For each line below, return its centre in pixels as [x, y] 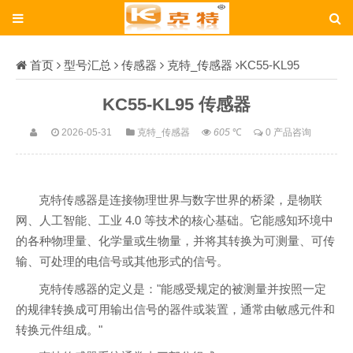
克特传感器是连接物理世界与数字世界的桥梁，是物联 [181, 200]
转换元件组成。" [59, 330]
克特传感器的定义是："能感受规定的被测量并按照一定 [183, 289]
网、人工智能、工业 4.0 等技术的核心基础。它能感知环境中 [175, 220]
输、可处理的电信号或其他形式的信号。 [122, 261]
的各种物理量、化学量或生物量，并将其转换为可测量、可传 [175, 241]
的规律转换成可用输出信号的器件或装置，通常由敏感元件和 [175, 309]
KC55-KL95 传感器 [176, 104]
